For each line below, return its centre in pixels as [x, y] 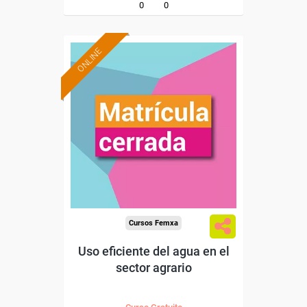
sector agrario [153, 268]
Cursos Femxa [153, 223]
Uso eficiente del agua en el [153, 251]
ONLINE [89, 60]
